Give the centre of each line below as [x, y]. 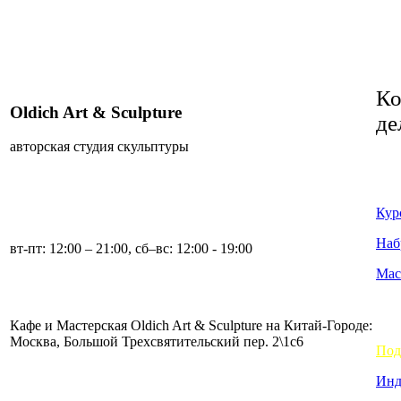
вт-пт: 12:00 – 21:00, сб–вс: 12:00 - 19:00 [131, 249]
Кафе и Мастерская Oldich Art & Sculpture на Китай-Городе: [191, 326]
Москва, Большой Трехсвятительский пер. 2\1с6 [157, 342]
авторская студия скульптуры [99, 147]
